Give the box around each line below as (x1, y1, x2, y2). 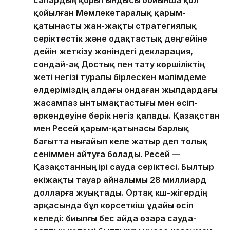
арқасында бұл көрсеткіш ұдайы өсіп (33, 200, 194, 210)
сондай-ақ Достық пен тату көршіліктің (33, 59, 205, 69)
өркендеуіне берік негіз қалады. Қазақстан (33, 110, 220, 121)
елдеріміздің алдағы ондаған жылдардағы (33, 84, 218, 95)
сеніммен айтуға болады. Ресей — (33, 148, 180, 159)
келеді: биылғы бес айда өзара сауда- (33, 213, 197, 223)
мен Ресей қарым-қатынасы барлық (33, 123, 189, 133)
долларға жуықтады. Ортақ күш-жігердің (33, 187, 207, 198)
